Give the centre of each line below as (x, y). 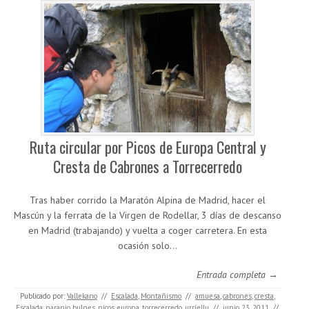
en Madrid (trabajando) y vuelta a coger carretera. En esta (148, 230)
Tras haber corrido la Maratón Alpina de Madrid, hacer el (148, 200)
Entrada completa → (237, 275)
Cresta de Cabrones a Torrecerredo (148, 166)
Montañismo (161, 296)
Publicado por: (43, 296)
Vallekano (82, 296)
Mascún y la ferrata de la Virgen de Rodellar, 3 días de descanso (148, 215)
